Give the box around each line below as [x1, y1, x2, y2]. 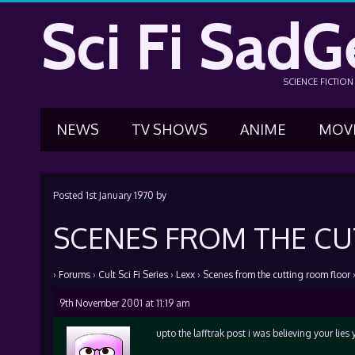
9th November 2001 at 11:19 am [59, 297, 189, 309]
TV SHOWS [131, 120, 208, 138]
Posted [52, 189, 86, 201]
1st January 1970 [85, 189, 154, 201]
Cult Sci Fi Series [97, 269, 168, 281]
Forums [58, 269, 90, 281]
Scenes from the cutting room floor [202, 269, 350, 281]
